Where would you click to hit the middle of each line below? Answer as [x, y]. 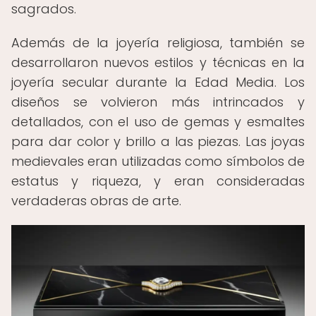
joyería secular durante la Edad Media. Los [158, 82]
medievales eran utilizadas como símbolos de [158, 161]
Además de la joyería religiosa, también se [158, 43]
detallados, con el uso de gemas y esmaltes [158, 122]
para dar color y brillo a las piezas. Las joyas [158, 141]
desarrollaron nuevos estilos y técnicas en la [158, 62]
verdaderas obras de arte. [96, 201]
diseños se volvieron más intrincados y [158, 102]
